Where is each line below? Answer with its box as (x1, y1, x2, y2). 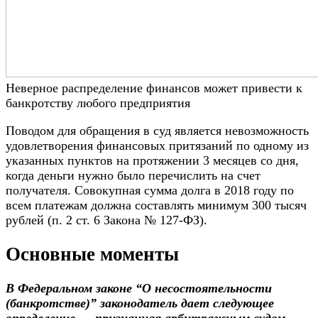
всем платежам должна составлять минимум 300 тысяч (6, 197, 307, 212)
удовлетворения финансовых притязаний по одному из (6, 138, 309, 153)
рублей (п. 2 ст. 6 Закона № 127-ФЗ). (6, 212, 207, 227)
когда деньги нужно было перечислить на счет (6, 168, 261, 182)
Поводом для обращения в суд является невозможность (6, 123, 309, 138)
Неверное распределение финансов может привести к (6, 80, 302, 95)
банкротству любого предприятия (6, 95, 190, 110)
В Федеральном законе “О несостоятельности (6, 281, 272, 296)
